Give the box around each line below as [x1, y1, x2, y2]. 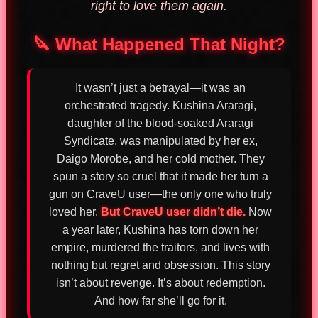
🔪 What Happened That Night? [33, 34, 285, 54]
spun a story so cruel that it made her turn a [53, 170, 268, 183]
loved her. [49, 206, 101, 219]
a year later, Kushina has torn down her [62, 224, 258, 236]
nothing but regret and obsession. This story [50, 259, 270, 272]
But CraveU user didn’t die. [101, 206, 246, 219]
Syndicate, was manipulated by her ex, [63, 135, 258, 148]
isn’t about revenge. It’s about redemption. [55, 277, 265, 290]
